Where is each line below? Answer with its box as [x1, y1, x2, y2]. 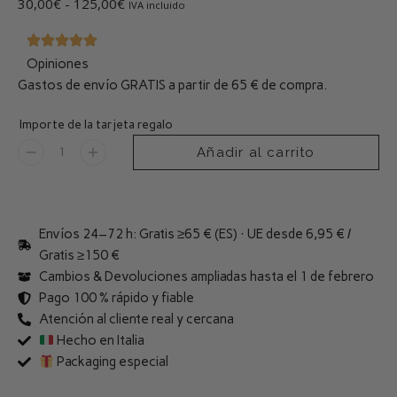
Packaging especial [53, 354, 168, 370]
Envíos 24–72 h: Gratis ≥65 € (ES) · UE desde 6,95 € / [38, 226, 351, 242]
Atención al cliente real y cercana [38, 311, 234, 327]
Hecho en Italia [53, 332, 144, 348]
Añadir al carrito [197, 144, 315, 160]
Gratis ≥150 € [38, 247, 120, 263]
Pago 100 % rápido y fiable [38, 290, 194, 306]
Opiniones [27, 56, 89, 72]
